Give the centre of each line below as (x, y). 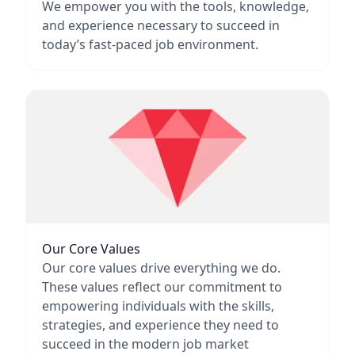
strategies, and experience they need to (160, 325)
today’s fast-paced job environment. (150, 44)
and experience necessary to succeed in (161, 25)
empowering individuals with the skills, (158, 306)
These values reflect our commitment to (162, 287)
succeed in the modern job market (145, 344)
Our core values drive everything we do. (161, 268)
